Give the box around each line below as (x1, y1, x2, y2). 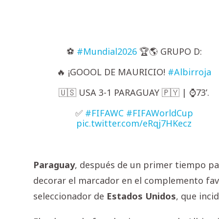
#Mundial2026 (76, 45, 137, 58)
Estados (107, 190, 143, 202)
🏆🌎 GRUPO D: (136, 45, 202, 58)
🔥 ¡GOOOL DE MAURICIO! (57, 66, 168, 78)
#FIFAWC (85, 107, 124, 119)
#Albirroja (168, 66, 212, 78)
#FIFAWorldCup (126, 107, 193, 119)
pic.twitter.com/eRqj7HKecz (76, 117, 192, 130)
